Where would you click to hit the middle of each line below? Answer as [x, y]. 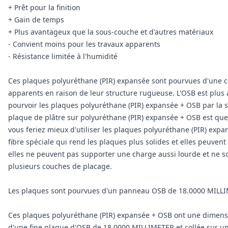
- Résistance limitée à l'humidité [63, 56]
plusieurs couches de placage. [60, 166]
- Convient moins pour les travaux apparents [84, 44]
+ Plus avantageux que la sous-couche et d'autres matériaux [111, 32]
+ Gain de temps [36, 20]
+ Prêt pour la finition [44, 7]
